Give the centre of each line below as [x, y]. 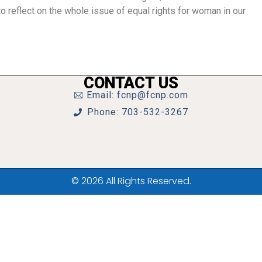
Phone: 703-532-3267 [137, 112]
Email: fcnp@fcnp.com [138, 95]
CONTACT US [131, 83]
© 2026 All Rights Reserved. [131, 181]
